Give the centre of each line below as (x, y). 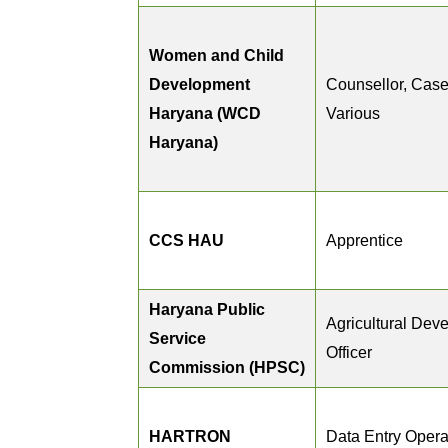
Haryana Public (207, 309)
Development (199, 84)
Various (353, 113)
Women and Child (216, 55)
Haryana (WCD (205, 113)
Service (177, 338)
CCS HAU (186, 240)
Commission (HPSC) (227, 367)
